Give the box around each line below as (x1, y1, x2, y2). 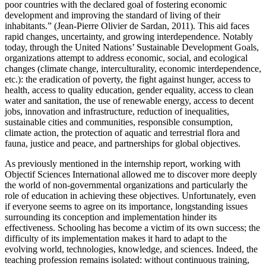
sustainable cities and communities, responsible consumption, (5, 116, 233, 127)
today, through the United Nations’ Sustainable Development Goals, (5, 42, 259, 52)
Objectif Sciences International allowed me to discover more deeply (5, 169, 257, 179)
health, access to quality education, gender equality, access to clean (5, 84, 254, 95)
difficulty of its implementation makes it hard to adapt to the (5, 233, 227, 243)
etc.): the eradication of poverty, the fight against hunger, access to (5, 74, 251, 84)
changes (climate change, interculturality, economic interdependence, (5, 63, 261, 74)
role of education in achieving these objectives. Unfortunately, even (5, 190, 256, 201)
